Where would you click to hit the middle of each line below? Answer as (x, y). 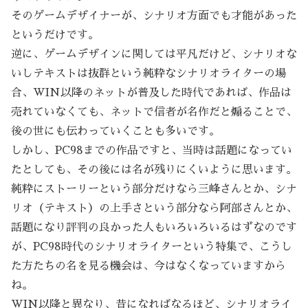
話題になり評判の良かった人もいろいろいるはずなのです (154, 227)
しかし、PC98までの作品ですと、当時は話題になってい (152, 150)
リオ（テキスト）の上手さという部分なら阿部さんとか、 (154, 208)
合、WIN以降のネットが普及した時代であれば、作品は (151, 92)
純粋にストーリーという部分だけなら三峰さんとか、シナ (154, 189)
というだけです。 (55, 35)
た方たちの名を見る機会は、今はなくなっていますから (148, 266)
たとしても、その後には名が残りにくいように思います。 (154, 169)
